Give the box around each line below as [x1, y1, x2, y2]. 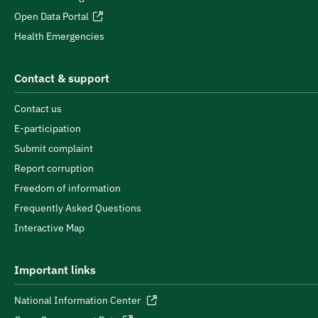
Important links [14, 263, 96, 277]
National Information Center [14, 294, 143, 307]
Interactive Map [14, 221, 84, 234]
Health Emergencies [14, 30, 104, 43]
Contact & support [14, 71, 109, 85]
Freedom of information [14, 182, 121, 194]
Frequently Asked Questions [14, 202, 141, 214]
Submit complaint [14, 142, 93, 155]
